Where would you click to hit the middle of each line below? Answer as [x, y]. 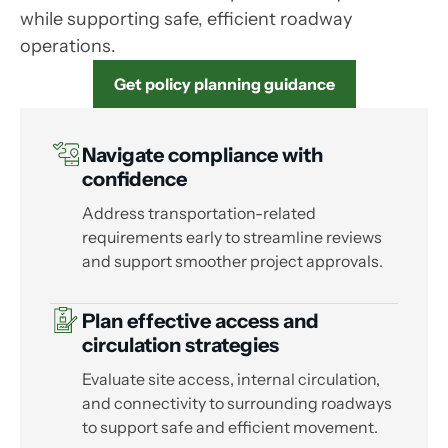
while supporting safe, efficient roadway [186, 19]
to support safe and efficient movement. [230, 427]
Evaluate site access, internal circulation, [231, 379]
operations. [68, 46]
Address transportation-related [199, 213]
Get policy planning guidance [224, 84]
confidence [134, 179]
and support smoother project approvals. [232, 261]
